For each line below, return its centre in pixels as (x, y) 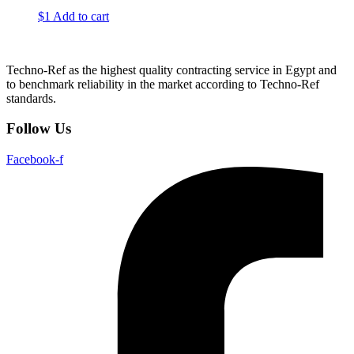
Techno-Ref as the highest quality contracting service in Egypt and (171, 70)
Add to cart (81, 16)
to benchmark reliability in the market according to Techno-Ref (163, 84)
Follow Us (39, 129)
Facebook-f (35, 160)
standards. (31, 98)
